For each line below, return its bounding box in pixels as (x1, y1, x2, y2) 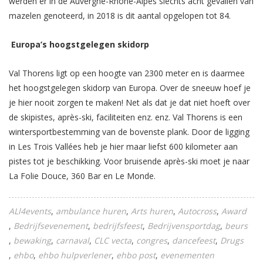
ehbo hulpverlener (38, 249, 112, 261)
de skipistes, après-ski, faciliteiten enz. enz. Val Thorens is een (9, 112, 242, 123)
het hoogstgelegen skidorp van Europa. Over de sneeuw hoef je (9, 82, 251, 93)
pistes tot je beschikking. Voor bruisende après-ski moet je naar (9, 156, 249, 167)
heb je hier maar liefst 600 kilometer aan (84, 141, 238, 152)
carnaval (56, 235, 89, 246)
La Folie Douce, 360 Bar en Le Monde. (9, 170, 156, 181)
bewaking (14, 235, 51, 246)
